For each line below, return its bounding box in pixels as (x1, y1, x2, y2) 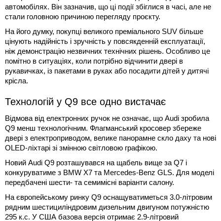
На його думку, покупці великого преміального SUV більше (5, 27, 203, 36)
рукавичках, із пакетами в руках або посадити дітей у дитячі (5, 66, 209, 75)
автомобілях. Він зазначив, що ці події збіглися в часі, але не (5, 2, 211, 11)
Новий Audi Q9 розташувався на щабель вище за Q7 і (5, 158, 187, 167)
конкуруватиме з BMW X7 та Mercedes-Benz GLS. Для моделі (5, 168, 214, 177)
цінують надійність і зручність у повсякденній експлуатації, (5, 37, 205, 45)
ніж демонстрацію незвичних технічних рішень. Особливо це (5, 46, 210, 55)
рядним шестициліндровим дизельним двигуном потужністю (5, 202, 209, 211)
